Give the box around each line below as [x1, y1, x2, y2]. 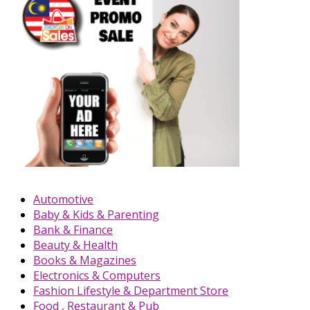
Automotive [33, 192, 93, 208]
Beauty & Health [33, 237, 118, 253]
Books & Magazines [33, 253, 136, 268]
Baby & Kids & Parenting [33, 207, 159, 223]
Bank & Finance [33, 222, 113, 238]
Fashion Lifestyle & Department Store [33, 283, 228, 299]
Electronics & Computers [33, 268, 161, 284]
